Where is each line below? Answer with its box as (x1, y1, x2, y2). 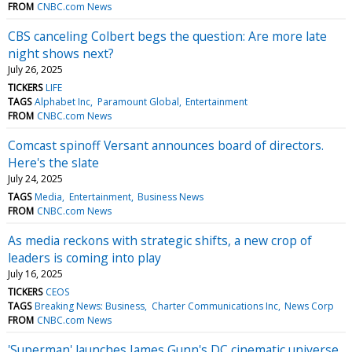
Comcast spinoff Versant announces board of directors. (8, 136, 324, 154)
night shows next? (8, 44, 114, 62)
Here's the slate (8, 153, 99, 171)
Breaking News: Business (35, 299, 145, 313)
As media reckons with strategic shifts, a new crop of (8, 231, 312, 249)
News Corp (284, 299, 334, 313)
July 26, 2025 (8, 62, 63, 76)
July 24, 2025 (8, 171, 63, 185)
